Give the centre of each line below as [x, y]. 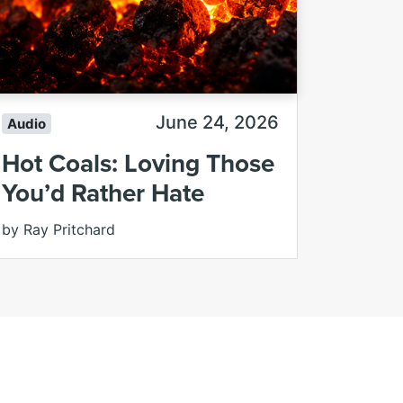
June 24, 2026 [217, 123]
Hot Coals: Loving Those [138, 162]
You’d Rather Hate [103, 192]
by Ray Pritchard [58, 229]
